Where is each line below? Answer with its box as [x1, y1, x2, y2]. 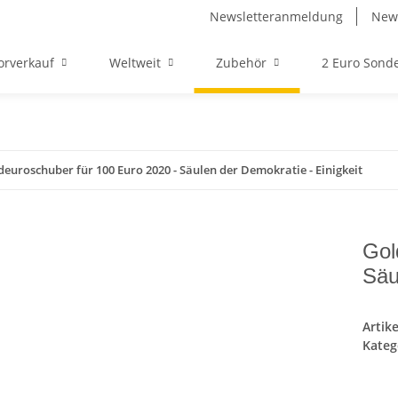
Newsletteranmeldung [210, 8, 343, 25]
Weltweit [108, 54, 161, 72]
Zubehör [215, 54, 267, 72]
